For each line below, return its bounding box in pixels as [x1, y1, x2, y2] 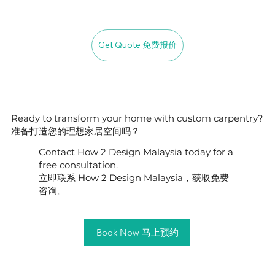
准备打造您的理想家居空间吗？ [11, 125, 141, 137]
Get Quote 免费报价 [98, 39, 177, 51]
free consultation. [38, 158, 118, 171]
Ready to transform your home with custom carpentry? [11, 112, 264, 125]
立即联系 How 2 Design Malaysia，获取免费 [38, 171, 229, 184]
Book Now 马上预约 [96, 227, 179, 239]
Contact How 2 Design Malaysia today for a [38, 145, 233, 158]
